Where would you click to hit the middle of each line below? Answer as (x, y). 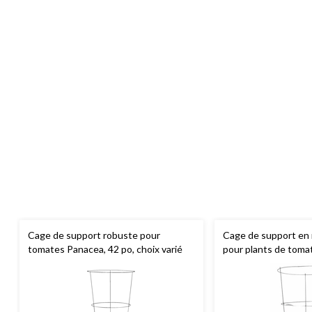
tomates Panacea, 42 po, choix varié (105, 249)
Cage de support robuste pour (94, 235)
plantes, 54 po (253, 263)
